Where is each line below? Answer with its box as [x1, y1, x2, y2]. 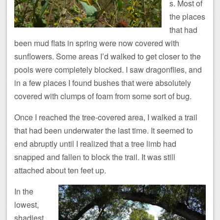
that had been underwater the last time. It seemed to [14, 124, 193, 136]
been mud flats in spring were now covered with [14, 37, 179, 49]
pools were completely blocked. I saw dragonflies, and [14, 63, 202, 75]
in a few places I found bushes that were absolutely [14, 77, 191, 88]
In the [14, 185, 33, 197]
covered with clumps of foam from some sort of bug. [14, 90, 192, 102]
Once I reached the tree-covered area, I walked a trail [14, 111, 197, 123]
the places [169, 10, 205, 22]
